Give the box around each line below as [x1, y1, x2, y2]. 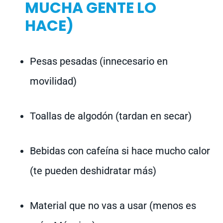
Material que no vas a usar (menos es [30, 200, 196, 212]
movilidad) [30, 75, 77, 88]
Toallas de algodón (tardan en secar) [30, 110, 192, 122]
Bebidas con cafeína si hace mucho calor [30, 145, 210, 157]
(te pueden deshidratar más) [30, 165, 156, 177]
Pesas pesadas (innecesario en [30, 55, 168, 68]
